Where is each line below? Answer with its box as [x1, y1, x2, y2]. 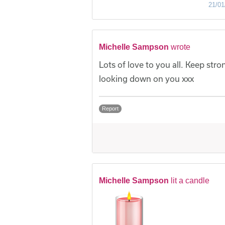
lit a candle [171, 176, 209, 185]
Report [102, 105, 119, 112]
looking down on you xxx [99, 74, 194, 84]
